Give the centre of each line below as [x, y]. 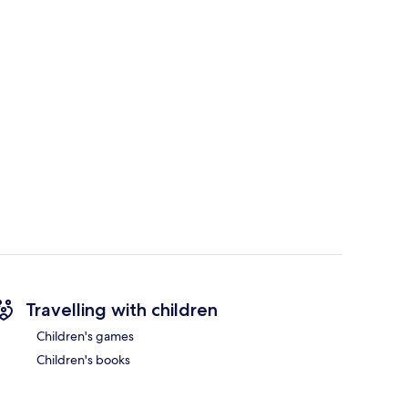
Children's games [85, 337]
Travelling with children [122, 310]
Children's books [83, 360]
